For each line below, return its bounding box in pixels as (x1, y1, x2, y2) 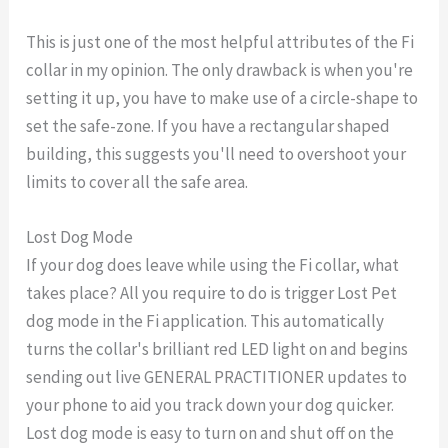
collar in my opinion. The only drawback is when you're (26, 59, 414, 82)
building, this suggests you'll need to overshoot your (26, 143, 407, 166)
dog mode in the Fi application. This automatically (26, 310, 385, 333)
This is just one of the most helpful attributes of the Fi (26, 31, 415, 54)
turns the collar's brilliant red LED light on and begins (26, 338, 409, 361)
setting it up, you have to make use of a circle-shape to (26, 87, 419, 110)
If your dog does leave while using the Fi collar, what (26, 254, 400, 277)
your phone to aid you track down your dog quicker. (26, 394, 395, 417)
